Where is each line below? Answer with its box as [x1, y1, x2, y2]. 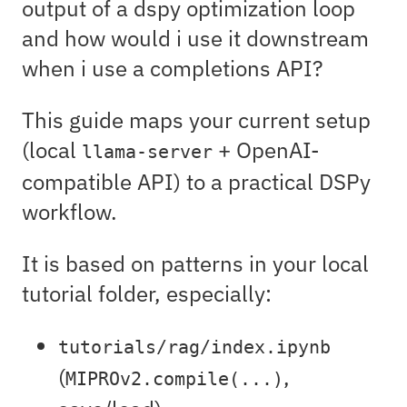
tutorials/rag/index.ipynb [58, 336, 331, 358]
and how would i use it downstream [22, 23, 369, 53]
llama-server [82, 141, 213, 163]
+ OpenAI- [213, 134, 320, 164]
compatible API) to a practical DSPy [22, 166, 371, 196]
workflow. [22, 196, 117, 226]
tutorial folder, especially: [22, 278, 272, 308]
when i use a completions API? [22, 53, 323, 83]
